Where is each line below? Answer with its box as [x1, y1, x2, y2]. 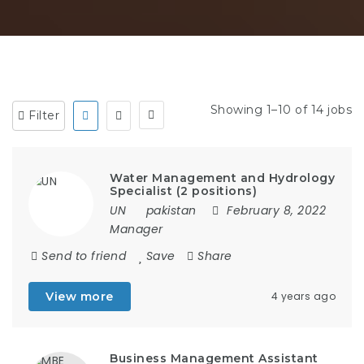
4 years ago [271, 289, 336, 303]
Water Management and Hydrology [110, 171, 335, 185]
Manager [110, 221, 163, 237]
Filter [24, 108, 59, 123]
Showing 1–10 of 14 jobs [210, 102, 352, 117]
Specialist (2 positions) [110, 184, 257, 198]
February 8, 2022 [227, 202, 326, 219]
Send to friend [41, 248, 126, 264]
